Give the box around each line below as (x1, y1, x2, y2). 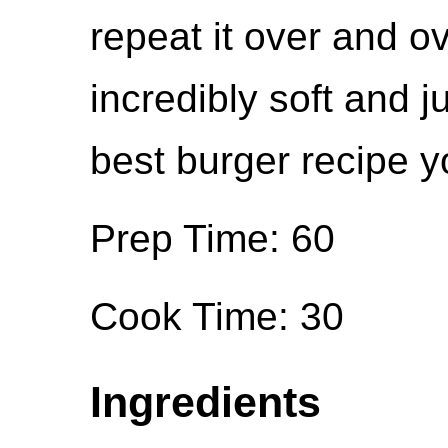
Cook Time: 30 (90, 294, 344, 338)
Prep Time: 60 (90, 216, 335, 260)
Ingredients (90, 377, 321, 426)
